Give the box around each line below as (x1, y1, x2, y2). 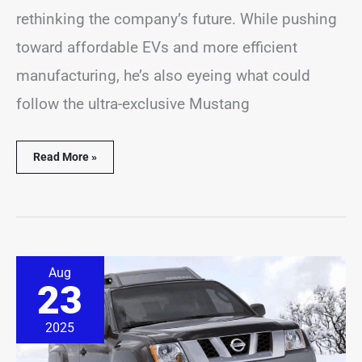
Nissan (32, 255, 68, 269)
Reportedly (32, 301, 89, 315)
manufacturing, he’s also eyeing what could (16, 65, 310, 85)
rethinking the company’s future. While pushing (16, 9, 337, 28)
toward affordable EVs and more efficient (16, 37, 297, 57)
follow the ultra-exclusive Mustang (16, 94, 250, 113)
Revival (32, 286, 70, 300)
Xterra (32, 271, 65, 284)
